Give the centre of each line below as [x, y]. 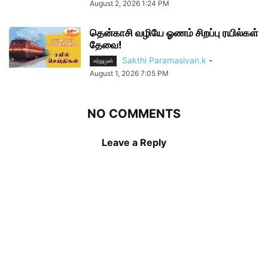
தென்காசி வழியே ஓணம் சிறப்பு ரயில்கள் [174, 33]
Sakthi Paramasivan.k [164, 60]
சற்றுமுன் [103, 61]
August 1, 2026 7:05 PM [129, 74]
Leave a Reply [134, 143]
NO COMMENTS [134, 114]
